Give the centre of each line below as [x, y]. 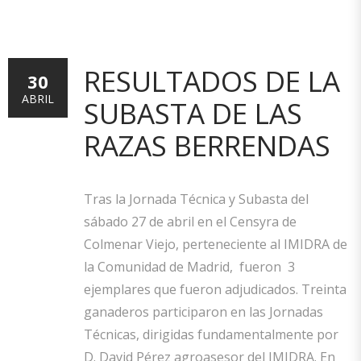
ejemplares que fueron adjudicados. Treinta [215, 289]
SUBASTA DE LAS [193, 113]
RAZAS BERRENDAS [207, 145]
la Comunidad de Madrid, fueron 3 [189, 267]
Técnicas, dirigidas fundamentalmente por [211, 334]
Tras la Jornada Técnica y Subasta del [196, 199]
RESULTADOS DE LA [212, 81]
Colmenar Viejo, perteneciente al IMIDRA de [216, 244]
